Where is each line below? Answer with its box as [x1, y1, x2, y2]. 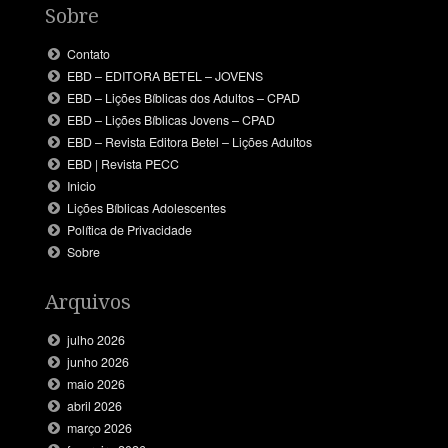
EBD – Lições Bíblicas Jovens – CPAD [67, 110, 276, 129]
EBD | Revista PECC [67, 154, 180, 173]
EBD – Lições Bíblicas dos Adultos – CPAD [67, 88, 301, 107]
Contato [67, 44, 111, 63]
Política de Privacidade [67, 220, 193, 239]
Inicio [67, 176, 97, 195]
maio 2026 [67, 375, 126, 394]
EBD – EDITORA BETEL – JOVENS [67, 66, 264, 85]
